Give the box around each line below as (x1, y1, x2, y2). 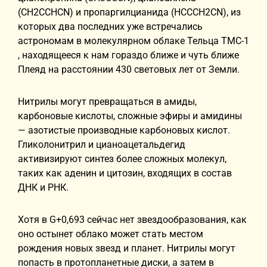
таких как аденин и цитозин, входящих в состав (18, 167, 232, 179)
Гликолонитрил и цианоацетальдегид (18, 139, 185, 150)
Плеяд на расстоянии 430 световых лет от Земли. (18, 64, 240, 75)
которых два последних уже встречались (18, 21, 203, 32)
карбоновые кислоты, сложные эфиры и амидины (18, 110, 242, 122)
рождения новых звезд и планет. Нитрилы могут (18, 243, 235, 254)
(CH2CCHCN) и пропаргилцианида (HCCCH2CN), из (18, 7, 241, 18)
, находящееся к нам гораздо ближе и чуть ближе (18, 49, 239, 61)
